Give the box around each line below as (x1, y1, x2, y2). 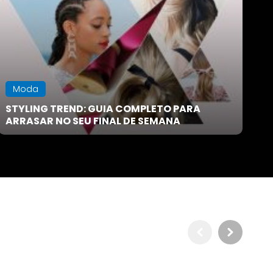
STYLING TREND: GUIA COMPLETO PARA (5, 102, 200, 116)
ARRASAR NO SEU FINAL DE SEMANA (5, 114, 180, 129)
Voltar (140, 59, 165, 71)
